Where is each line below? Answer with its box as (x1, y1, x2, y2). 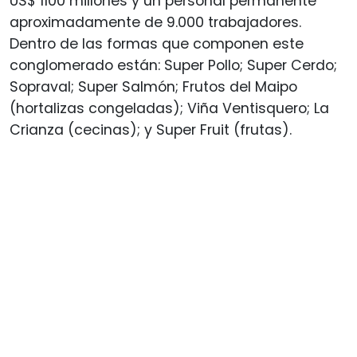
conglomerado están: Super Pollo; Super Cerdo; (10, 56, 337, 76)
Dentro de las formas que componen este (10, 34, 304, 54)
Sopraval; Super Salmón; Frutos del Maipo (10, 77, 297, 97)
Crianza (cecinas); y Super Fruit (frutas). (10, 120, 292, 140)
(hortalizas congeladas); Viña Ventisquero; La (10, 99, 329, 119)
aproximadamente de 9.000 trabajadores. (10, 13, 301, 33)
